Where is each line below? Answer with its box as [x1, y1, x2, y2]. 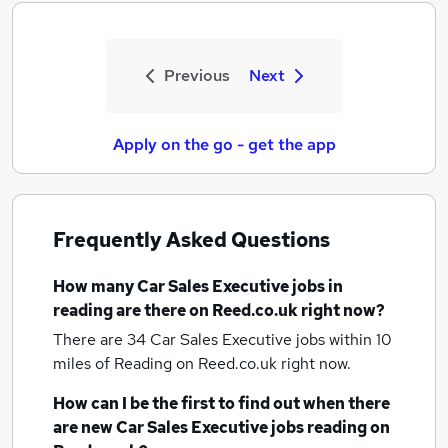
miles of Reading [53, 353, 176, 374]
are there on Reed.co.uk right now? [113, 300, 385, 321]
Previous [163, 65, 230, 86]
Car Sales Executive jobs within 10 [150, 329, 392, 350]
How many [53, 276, 137, 297]
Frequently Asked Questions [53, 227, 330, 253]
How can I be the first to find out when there [53, 393, 390, 414]
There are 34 [53, 329, 150, 350]
